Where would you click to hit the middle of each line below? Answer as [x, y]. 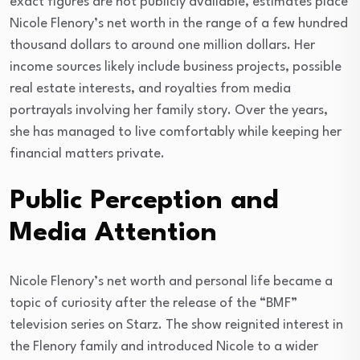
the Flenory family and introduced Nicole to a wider [164, 346]
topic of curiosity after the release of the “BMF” [153, 303]
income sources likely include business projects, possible [176, 67]
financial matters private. [87, 153]
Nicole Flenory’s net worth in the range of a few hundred [179, 23]
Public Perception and [144, 201]
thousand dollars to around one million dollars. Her [162, 45]
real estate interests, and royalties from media [150, 88]
